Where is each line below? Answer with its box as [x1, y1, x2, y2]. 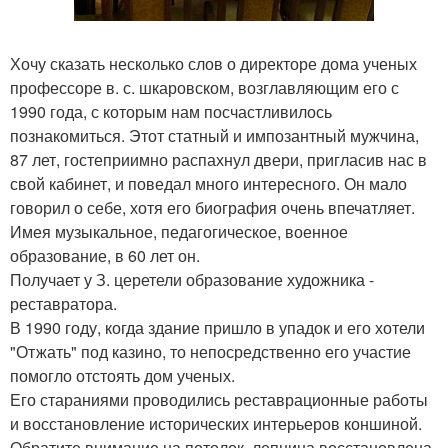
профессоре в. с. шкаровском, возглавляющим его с [10, 75, 399, 99]
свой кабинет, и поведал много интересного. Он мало [10, 171, 407, 195]
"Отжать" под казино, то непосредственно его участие [10, 339, 411, 363]
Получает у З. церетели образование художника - [10, 267, 374, 291]
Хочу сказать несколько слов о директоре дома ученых [10, 51, 417, 75]
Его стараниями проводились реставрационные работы [10, 387, 428, 411]
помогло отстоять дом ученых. [10, 363, 235, 387]
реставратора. [10, 291, 117, 315]
